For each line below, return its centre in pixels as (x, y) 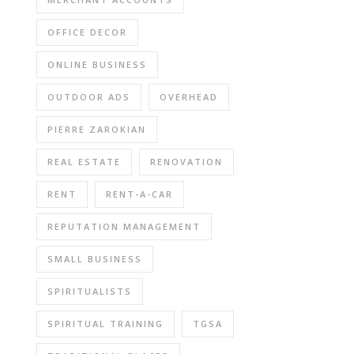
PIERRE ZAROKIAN (97, 129)
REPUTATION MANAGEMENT (124, 226)
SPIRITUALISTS (90, 291)
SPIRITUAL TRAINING (105, 324)
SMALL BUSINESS (95, 259)
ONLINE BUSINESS (97, 64)
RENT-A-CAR (139, 194)
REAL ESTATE (84, 162)
